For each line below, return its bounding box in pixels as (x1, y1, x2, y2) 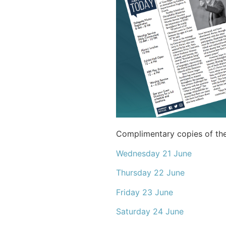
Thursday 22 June (116, 167, 185, 178)
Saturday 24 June (116, 206, 184, 216)
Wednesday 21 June (116, 148, 192, 158)
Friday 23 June (116, 187, 173, 197)
